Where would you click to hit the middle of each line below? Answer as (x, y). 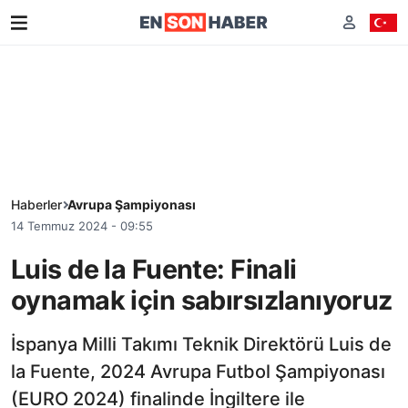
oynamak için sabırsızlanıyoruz (202, 300)
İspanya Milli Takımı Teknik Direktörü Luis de (201, 344)
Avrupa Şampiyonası (132, 204)
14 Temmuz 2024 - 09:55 (82, 226)
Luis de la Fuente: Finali (154, 269)
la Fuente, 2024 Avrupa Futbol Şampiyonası (198, 371)
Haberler (36, 204)
